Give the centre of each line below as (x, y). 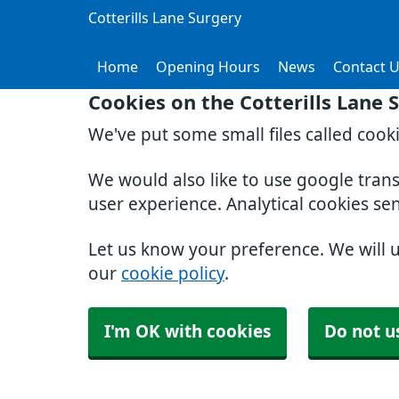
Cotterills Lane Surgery (165, 18)
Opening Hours (208, 67)
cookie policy (173, 274)
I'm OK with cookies (187, 332)
